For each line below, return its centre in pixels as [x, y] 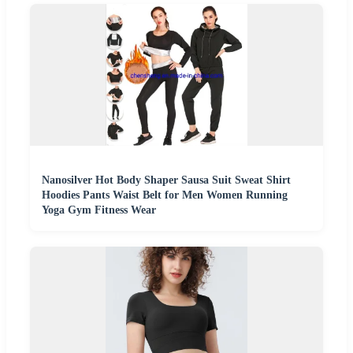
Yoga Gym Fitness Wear [99, 210]
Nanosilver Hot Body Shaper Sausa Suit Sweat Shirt [166, 180]
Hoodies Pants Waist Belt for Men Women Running [165, 195]
